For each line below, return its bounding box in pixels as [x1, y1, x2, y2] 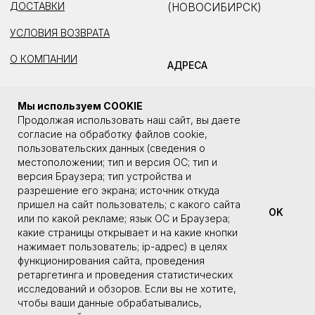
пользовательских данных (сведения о [18, 142, 205, 154]
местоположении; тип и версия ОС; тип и [18, 156, 217, 168]
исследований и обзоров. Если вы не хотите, [18, 283, 236, 295]
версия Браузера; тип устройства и [18, 170, 191, 182]
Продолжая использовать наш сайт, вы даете [18, 114, 240, 126]
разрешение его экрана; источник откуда [18, 184, 219, 196]
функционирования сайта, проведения [18, 255, 205, 266]
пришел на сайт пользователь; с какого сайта [18, 198, 240, 210]
